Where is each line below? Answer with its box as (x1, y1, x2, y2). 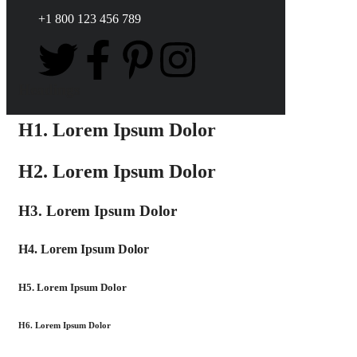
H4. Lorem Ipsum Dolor (18, 242, 149, 256)
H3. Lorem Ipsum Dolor (18, 202, 177, 219)
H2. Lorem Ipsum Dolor (18, 161, 216, 182)
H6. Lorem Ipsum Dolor (18, 320, 111, 330)
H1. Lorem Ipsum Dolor (18, 120, 216, 140)
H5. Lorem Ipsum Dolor (18, 281, 127, 293)
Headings (18, 81, 80, 98)
